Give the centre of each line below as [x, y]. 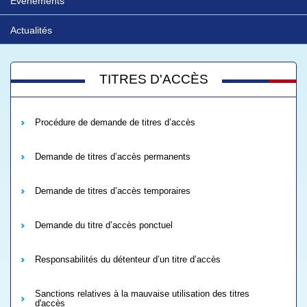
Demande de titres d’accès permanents [113, 157]
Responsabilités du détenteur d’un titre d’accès [128, 259]
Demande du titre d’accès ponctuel [104, 225]
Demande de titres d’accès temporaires [113, 191]
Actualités [31, 30]
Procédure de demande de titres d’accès [115, 122]
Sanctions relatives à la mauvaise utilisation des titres [142, 294]
